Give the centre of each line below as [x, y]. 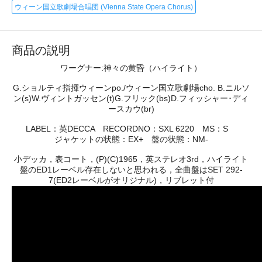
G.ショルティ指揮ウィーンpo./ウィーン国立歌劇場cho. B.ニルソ [131, 87]
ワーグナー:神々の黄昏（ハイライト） [131, 68]
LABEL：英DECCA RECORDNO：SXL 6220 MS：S [131, 128]
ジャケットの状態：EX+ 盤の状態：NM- [131, 139]
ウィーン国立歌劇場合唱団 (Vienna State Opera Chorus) [104, 7]
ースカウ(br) [131, 108]
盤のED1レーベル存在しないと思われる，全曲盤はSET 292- [131, 169]
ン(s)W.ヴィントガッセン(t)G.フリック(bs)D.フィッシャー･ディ [131, 98]
